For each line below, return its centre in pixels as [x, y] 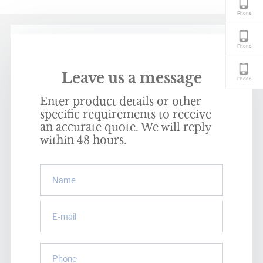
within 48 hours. [83, 141]
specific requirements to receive [125, 115]
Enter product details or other [120, 102]
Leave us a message [131, 78]
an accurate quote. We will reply [125, 128]
